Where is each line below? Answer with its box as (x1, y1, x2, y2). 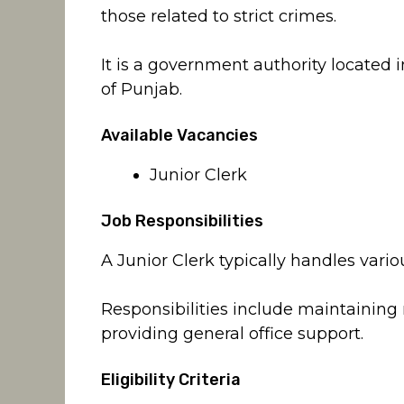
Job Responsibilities (101, 211, 263, 232)
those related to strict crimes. (101, 6, 336, 27)
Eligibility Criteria (101, 370, 241, 390)
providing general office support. (101, 324, 363, 344)
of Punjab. (101, 79, 182, 100)
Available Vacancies (101, 125, 258, 146)
